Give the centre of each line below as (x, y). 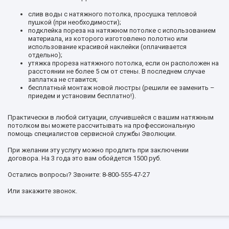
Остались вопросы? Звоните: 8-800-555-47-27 (79, 174)
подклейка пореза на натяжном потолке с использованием (122, 30)
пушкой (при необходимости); (75, 22)
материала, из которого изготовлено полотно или (108, 38)
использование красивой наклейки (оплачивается (107, 47)
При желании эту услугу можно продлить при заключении (98, 150)
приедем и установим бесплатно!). (82, 96)
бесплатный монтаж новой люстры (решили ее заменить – (121, 87)
